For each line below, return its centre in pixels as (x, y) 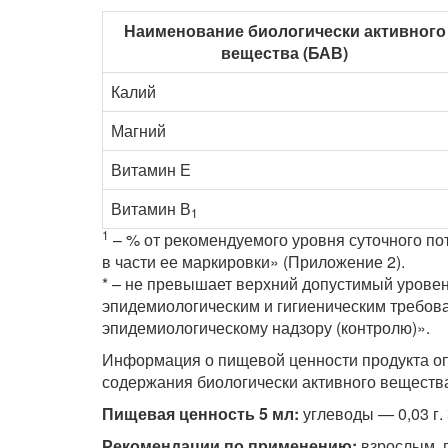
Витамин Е (151, 170)
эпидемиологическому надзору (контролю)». (266, 328)
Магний (138, 131)
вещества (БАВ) (284, 53)
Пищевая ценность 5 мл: (200, 414)
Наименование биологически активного (284, 31)
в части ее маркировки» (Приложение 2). (253, 262)
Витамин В (151, 209)
